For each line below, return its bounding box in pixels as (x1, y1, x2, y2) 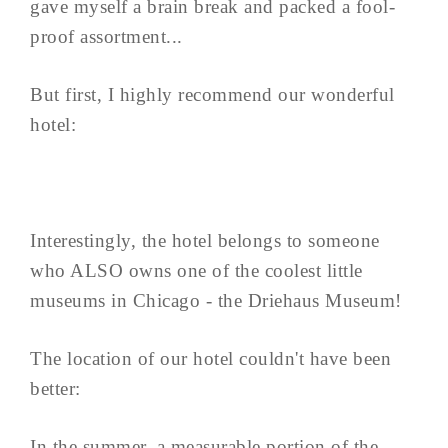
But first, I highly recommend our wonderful (30, 83, 395, 105)
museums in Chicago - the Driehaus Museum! (30, 289, 407, 311)
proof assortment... (30, 25, 183, 47)
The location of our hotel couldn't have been (30, 347, 391, 369)
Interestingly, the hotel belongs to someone (30, 229, 380, 251)
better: (30, 377, 81, 399)
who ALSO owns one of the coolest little (30, 259, 363, 281)
